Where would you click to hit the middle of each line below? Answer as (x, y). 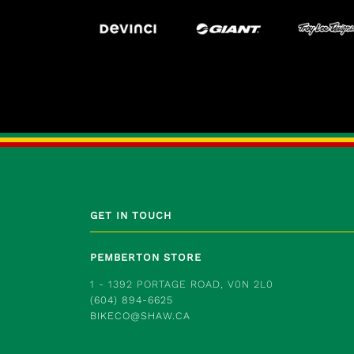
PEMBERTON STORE (146, 257)
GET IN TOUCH (131, 215)
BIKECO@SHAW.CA (140, 315)
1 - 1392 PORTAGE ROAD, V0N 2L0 (182, 284)
